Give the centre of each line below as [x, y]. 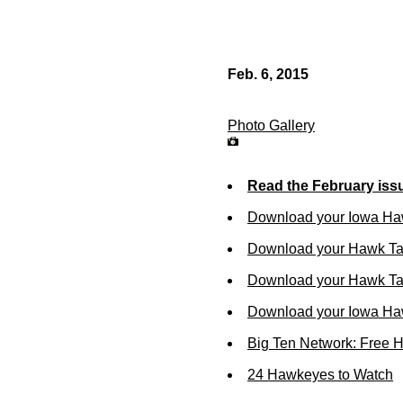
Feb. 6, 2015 [268, 74]
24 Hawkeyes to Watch [320, 375]
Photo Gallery [271, 125]
